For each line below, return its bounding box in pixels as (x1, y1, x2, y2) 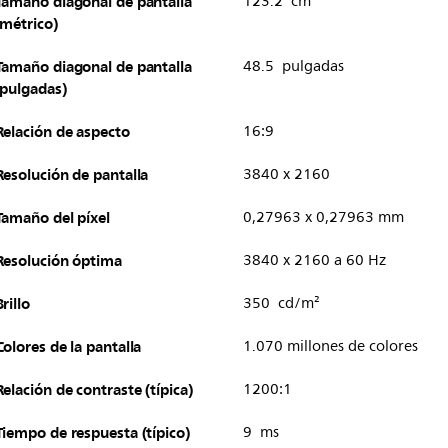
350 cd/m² (242, 290, 320, 316)
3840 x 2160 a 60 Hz (242, 247, 386, 273)
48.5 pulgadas (242, 53, 344, 79)
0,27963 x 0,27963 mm (242, 204, 404, 230)
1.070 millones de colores (242, 333, 418, 359)
